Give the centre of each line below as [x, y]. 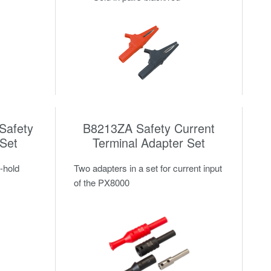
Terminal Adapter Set [149, 143]
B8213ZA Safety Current [149, 128]
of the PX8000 [101, 183]
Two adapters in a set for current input [148, 168]
